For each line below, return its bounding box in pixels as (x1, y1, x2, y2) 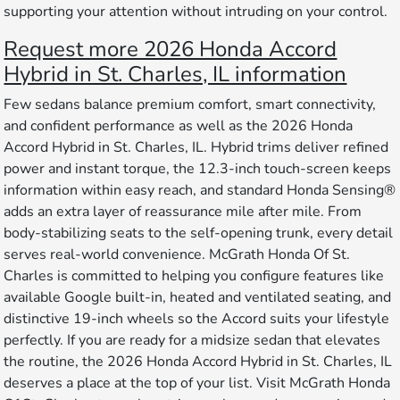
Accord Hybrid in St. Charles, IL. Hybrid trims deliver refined (4, 137, 389, 158)
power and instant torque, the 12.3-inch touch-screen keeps (4, 159, 392, 179)
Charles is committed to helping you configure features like (4, 266, 385, 287)
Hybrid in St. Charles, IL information (4, 60, 347, 89)
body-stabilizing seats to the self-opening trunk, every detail (4, 223, 394, 244)
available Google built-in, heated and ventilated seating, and (4, 287, 392, 308)
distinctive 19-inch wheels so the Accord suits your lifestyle (4, 309, 390, 329)
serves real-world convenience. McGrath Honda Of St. (4, 245, 351, 265)
